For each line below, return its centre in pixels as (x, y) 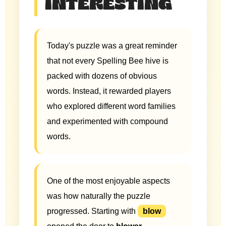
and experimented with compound (107, 121)
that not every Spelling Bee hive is (108, 61)
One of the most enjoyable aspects (108, 181)
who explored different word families (111, 106)
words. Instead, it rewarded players (109, 91)
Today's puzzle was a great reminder (112, 45)
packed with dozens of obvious (102, 76)
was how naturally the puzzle (99, 196)
